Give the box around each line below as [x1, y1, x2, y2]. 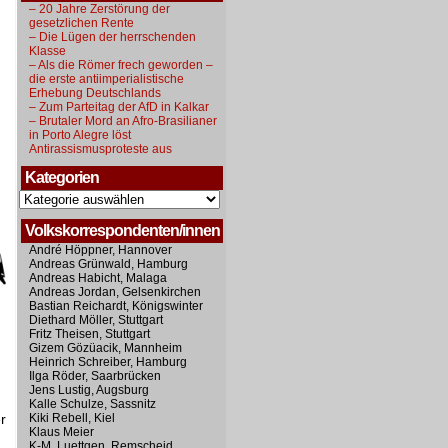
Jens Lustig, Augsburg [29, 383, 149, 397]
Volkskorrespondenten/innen [25, 222, 220, 239]
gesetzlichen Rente [29, 16, 134, 30]
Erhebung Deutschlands [29, 86, 161, 100]
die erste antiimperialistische [29, 72, 184, 86]
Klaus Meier [29, 425, 94, 439]
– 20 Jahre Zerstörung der [29, 2, 170, 16]
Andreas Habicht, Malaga [29, 271, 167, 285]
